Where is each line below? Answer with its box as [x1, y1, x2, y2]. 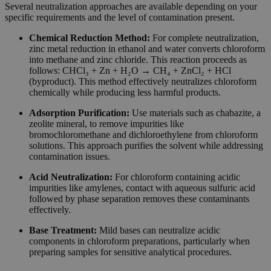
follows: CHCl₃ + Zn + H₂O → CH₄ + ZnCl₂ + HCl [29, 65, 231, 76]
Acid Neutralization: [29, 172, 113, 183]
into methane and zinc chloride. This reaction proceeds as [29, 54, 247, 65]
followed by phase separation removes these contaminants [29, 194, 249, 204]
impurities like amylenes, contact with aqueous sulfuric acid [29, 183, 255, 194]
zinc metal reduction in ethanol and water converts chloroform [29, 44, 265, 54]
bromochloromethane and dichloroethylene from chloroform [29, 129, 258, 140]
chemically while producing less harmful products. [29, 87, 221, 98]
